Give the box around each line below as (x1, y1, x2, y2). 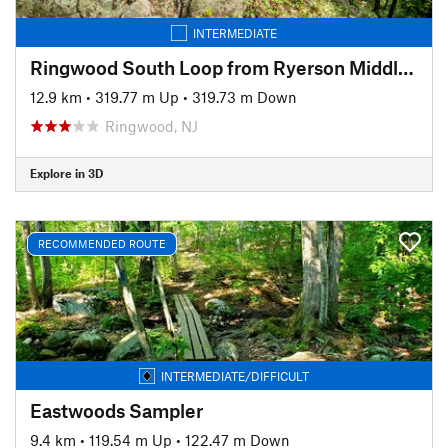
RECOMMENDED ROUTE (38, 237, 166, 250)
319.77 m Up (95, 87, 179, 106)
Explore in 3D (30, 166, 103, 180)
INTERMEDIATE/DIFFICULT (161, 368, 309, 383)
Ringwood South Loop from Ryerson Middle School (398, 55, 414, 79)
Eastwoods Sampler (30, 398, 203, 422)
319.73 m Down (192, 87, 297, 106)
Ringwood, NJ (105, 116, 198, 135)
